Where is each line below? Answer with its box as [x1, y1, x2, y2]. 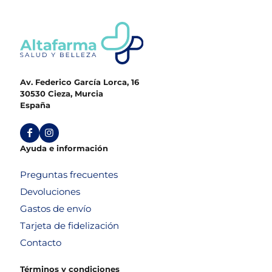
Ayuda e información [20, 143, 108, 153]
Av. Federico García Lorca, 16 [20, 76, 139, 87]
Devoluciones [20, 185, 80, 197]
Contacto [20, 236, 61, 248]
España [20, 100, 50, 110]
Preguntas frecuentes [20, 168, 118, 180]
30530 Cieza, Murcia [20, 88, 103, 98]
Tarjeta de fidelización [20, 219, 119, 231]
